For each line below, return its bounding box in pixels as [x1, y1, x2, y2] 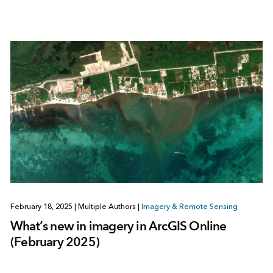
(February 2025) [10, 233, 99, 249]
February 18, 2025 [10, 202, 74, 211]
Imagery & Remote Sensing [141, 202, 238, 211]
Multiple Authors [76, 202, 138, 211]
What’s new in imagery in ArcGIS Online [10, 218, 227, 233]
